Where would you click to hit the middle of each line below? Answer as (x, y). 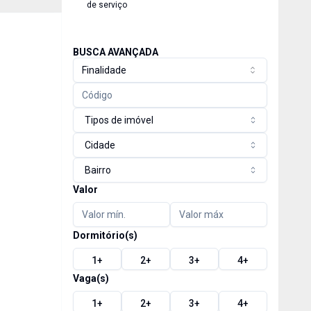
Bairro (98, 170)
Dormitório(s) (105, 235)
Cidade (100, 145)
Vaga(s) (91, 278)
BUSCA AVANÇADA (115, 52)
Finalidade (104, 70)
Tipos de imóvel (119, 120)
